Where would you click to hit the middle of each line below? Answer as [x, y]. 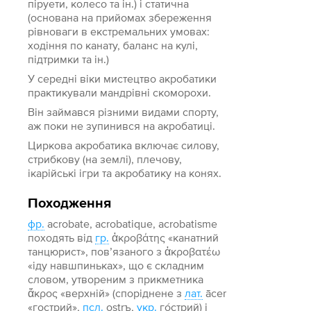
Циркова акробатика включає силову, [124, 145]
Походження [70, 203]
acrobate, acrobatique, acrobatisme [131, 224]
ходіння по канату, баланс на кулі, [113, 45]
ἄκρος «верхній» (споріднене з [107, 293]
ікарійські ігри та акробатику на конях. [125, 173]
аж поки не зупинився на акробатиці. [122, 126]
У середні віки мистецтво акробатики [123, 78]
